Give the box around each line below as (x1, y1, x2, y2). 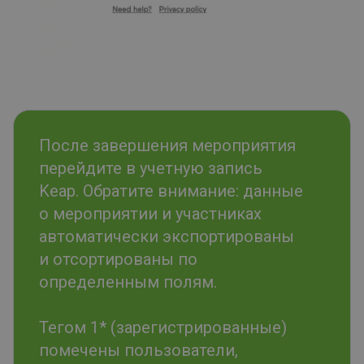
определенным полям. (39, 272, 217, 292)
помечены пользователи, (39, 340, 238, 361)
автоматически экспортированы (39, 227, 294, 247)
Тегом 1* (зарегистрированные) (39, 318, 287, 338)
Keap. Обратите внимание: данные (39, 181, 303, 201)
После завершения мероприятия (39, 136, 296, 156)
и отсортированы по (39, 249, 197, 270)
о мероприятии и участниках (39, 204, 262, 224)
